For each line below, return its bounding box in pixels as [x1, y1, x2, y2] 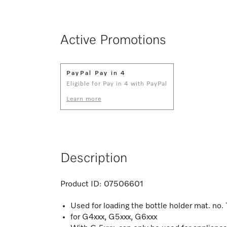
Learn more [66, 96, 101, 102]
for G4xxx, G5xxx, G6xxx [70, 213, 159, 221]
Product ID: [60, 180, 102, 188]
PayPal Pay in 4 [66, 70, 126, 77]
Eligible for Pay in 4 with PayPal [66, 81, 167, 87]
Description [60, 152, 127, 165]
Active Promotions [60, 33, 166, 47]
